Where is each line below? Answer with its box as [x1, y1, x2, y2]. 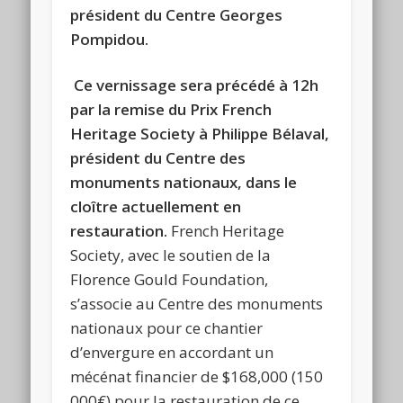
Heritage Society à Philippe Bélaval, [70, 122, 330, 144]
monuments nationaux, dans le [70, 171, 298, 193]
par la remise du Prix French [70, 98, 273, 120]
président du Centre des [70, 147, 246, 168]
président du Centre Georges [70, 4, 283, 25]
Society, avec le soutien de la [70, 244, 272, 265]
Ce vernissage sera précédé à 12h [74, 74, 319, 95]
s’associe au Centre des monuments [70, 292, 324, 314]
